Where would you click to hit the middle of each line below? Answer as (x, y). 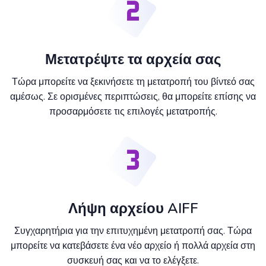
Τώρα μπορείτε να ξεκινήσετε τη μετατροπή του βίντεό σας (133, 82)
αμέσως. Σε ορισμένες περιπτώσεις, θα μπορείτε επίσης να (133, 97)
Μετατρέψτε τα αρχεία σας (133, 60)
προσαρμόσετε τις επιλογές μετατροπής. (133, 112)
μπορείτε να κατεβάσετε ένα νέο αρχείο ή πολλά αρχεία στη (133, 246)
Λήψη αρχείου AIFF (133, 209)
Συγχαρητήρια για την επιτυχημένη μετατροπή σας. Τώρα (133, 231)
